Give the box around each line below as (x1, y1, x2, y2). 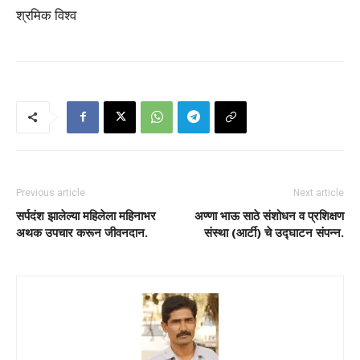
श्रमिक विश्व (16, 5, 76, 24)
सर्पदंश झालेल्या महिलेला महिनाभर (16, 207, 156, 223)
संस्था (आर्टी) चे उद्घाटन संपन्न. (204, 223, 344, 240)
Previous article (16, 186, 85, 198)
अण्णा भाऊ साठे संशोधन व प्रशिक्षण (194, 207, 344, 223)
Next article (293, 186, 344, 198)
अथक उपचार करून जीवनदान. (16, 223, 148, 240)
